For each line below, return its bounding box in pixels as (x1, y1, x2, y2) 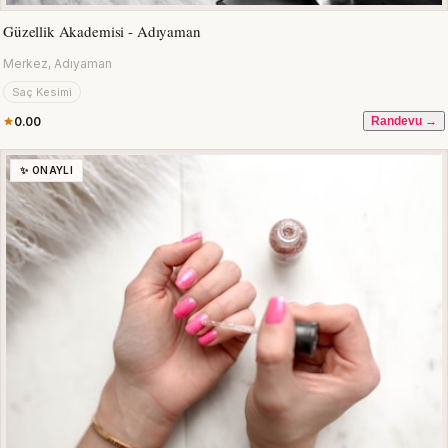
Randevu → (371, 114, 437, 128)
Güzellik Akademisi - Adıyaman (3, 21, 201, 41)
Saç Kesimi (12, 85, 72, 99)
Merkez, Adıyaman (3, 56, 112, 71)
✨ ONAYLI (20, 164, 74, 176)
